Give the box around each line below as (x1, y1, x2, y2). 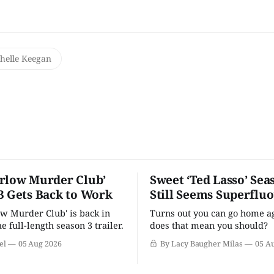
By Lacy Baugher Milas (160, 238, 243, 249)
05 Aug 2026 (18, 238, 62, 249)
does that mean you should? (150, 218, 268, 231)
